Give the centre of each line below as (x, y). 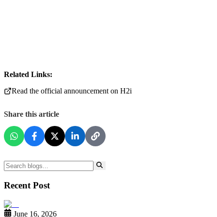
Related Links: (28, 75)
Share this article (31, 114)
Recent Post (27, 185)
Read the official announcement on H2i (72, 91)
